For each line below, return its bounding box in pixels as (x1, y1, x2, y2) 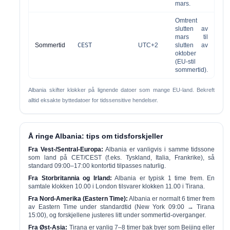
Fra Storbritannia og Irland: (28, 175, 112, 182)
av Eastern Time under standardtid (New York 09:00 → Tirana (28, 203, 215, 210)
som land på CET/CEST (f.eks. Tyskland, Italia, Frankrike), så (28, 154, 215, 161)
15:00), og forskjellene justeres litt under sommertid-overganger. (28, 212, 206, 219)
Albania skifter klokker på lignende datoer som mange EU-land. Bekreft (28, 87, 215, 93)
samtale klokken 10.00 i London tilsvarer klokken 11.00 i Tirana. (28, 183, 205, 190)
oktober (175, 50, 197, 57)
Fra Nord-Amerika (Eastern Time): (28, 195, 128, 202)
